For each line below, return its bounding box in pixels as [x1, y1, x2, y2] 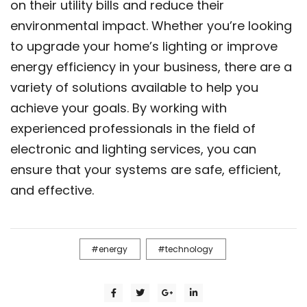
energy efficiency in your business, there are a [10, 58, 292, 76]
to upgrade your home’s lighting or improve [10, 38, 278, 56]
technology [164, 243, 213, 256]
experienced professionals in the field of [10, 120, 256, 138]
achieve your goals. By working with [10, 99, 227, 117]
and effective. [10, 182, 94, 199]
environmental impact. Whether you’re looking [10, 17, 292, 35]
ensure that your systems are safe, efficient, [10, 161, 281, 179]
